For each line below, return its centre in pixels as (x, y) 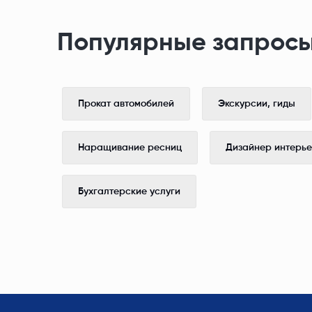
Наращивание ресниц (130, 148)
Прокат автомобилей (126, 104)
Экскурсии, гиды (257, 104)
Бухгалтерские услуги (129, 192)
